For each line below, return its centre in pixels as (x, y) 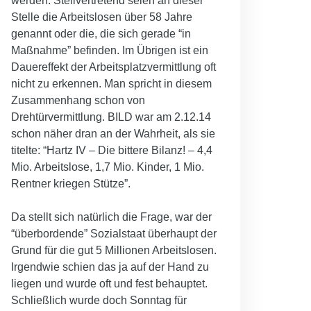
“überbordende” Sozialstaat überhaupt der (114, 233)
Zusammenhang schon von (78, 100)
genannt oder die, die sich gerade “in (101, 33)
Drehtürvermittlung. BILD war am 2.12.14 (111, 117)
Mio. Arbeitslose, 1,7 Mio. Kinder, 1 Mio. (108, 167)
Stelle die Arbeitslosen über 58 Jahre (102, 17)
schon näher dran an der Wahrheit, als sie (113, 133)
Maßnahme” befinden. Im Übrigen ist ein (110, 50)
